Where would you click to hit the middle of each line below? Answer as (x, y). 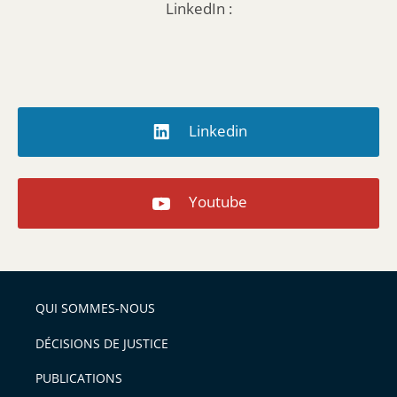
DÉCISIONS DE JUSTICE (102, 343)
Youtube (218, 202)
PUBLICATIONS (79, 378)
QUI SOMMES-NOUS (95, 308)
